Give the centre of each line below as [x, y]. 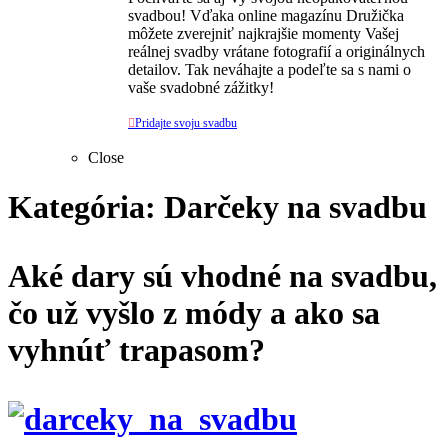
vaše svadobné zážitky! [201, 88]
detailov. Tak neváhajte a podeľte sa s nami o [269, 70]
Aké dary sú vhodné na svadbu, [222, 275]
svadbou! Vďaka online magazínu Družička [266, 16]
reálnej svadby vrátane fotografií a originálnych [276, 52]
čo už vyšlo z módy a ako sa [194, 312]
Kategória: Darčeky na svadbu [217, 206]
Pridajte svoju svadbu [186, 123]
